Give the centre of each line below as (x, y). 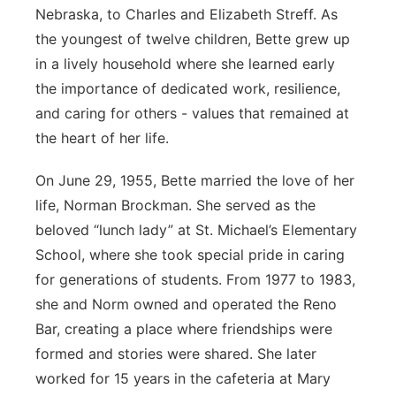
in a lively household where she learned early (185, 64)
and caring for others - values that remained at (192, 113)
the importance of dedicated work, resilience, (188, 88)
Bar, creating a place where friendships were (184, 329)
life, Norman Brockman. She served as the (175, 205)
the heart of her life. (102, 138)
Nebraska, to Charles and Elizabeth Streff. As (187, 14)
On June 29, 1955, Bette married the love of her (195, 180)
